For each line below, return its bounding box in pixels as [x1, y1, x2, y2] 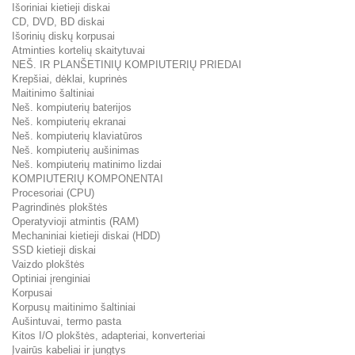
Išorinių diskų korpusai [12, 29, 115, 42]
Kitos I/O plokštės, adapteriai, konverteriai [12, 329, 205, 342]
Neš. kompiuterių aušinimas [12, 143, 139, 156]
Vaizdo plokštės [12, 258, 85, 270]
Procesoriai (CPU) [12, 186, 94, 199]
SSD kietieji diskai [12, 243, 96, 256]
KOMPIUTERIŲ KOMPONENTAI [12, 172, 163, 185]
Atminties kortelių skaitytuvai [12, 44, 145, 56]
